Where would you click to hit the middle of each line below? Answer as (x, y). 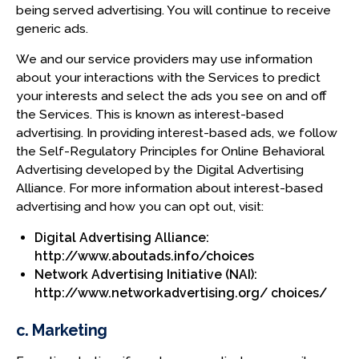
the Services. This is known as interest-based (149, 115)
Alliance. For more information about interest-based (169, 188)
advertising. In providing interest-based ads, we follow (176, 133)
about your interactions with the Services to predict (168, 78)
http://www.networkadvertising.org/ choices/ (181, 293)
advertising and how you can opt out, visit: (139, 207)
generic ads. (52, 28)
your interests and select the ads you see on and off (171, 96)
